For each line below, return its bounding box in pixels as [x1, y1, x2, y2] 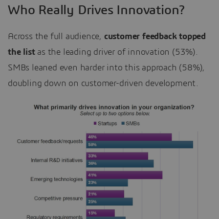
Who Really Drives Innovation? [8, 3, 185, 17]
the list [8, 48, 35, 57]
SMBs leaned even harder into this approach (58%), [8, 64, 205, 73]
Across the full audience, [8, 32, 104, 42]
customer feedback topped [104, 32, 206, 42]
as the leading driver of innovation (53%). [35, 48, 198, 57]
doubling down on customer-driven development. [8, 79, 198, 88]
